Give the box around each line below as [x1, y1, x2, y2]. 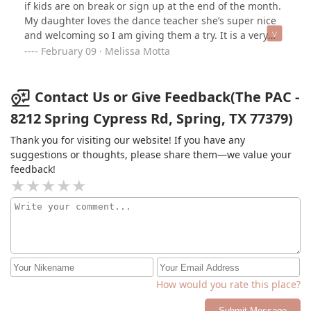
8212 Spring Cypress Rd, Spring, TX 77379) [10, 109, 293, 128]
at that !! [24, 57, 63, 71]
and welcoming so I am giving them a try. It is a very [24, 28, 268, 42]
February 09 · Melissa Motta [41, 44, 170, 58]
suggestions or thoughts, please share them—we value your [10, 148, 292, 162]
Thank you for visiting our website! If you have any [10, 133, 245, 147]
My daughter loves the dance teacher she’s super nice [24, 13, 276, 27]
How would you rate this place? [156, 278, 301, 292]
